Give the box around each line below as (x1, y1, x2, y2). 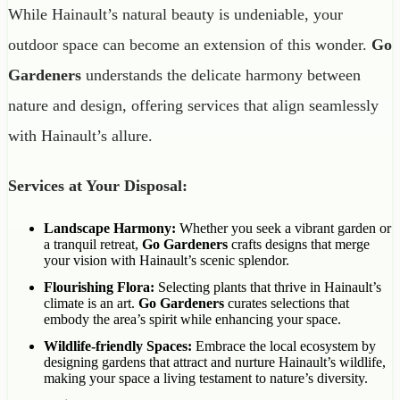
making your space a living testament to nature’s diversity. (44, 370, 368, 386)
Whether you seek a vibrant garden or (176, 220, 391, 236)
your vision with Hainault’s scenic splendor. (44, 252, 289, 268)
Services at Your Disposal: (8, 176, 187, 195)
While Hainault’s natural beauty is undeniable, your (8, 4, 343, 23)
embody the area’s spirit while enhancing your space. (44, 311, 341, 327)
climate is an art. (44, 295, 138, 311)
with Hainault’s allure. (8, 126, 153, 145)
